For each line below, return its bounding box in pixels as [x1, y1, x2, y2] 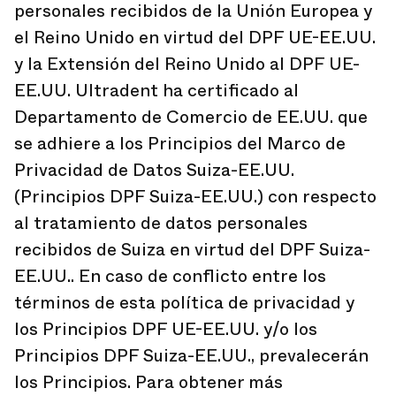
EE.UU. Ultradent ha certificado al [14, 78, 299, 103]
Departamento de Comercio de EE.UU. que [14, 104, 368, 130]
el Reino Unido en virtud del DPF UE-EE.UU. [14, 25, 376, 50]
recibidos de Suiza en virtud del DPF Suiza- [14, 237, 370, 263]
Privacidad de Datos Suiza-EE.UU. [14, 157, 294, 183]
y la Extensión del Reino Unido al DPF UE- [14, 51, 360, 77]
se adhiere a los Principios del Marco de [14, 131, 346, 156]
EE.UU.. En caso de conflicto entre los [14, 263, 326, 289]
